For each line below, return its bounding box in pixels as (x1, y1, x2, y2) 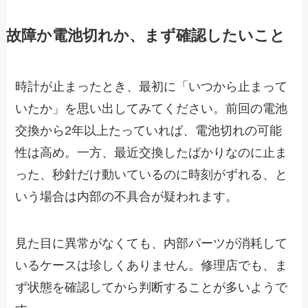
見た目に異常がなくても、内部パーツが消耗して (15, 236, 288, 251)
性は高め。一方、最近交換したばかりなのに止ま (15, 146, 288, 160)
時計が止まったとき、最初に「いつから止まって (15, 80, 288, 94)
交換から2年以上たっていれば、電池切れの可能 (15, 124, 283, 138)
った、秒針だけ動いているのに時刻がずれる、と (15, 168, 288, 182)
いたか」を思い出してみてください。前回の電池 (15, 102, 288, 116)
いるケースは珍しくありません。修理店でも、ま (15, 258, 288, 273)
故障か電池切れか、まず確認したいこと (5, 27, 285, 45)
